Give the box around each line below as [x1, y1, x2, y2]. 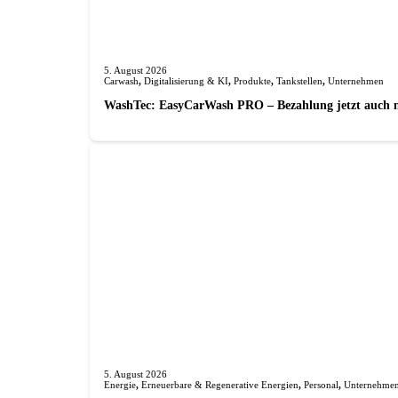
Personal [303, 378, 338, 390]
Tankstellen [275, 75, 322, 86]
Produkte [233, 75, 271, 86]
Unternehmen [327, 75, 384, 86]
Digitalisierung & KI [143, 75, 228, 86]
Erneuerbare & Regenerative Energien [140, 378, 298, 390]
